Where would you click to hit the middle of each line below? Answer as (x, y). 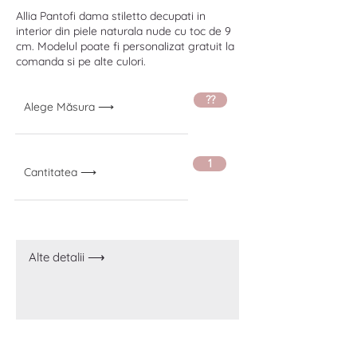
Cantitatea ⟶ (60, 172)
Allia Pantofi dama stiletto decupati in (111, 16)
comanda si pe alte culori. (81, 61)
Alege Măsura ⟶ (69, 107)
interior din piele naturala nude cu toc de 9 (124, 31)
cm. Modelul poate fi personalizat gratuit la (125, 46)
